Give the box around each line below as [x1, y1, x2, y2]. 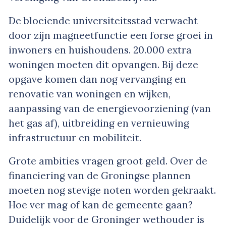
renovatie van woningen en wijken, [9, 87, 171, 100]
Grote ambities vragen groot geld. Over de [9, 154, 207, 167]
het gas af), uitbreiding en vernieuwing [9, 117, 189, 129]
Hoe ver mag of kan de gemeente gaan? [9, 198, 193, 211]
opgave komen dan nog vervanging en [9, 73, 186, 85]
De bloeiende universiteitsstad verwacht [9, 14, 198, 27]
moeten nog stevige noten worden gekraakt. [9, 184, 216, 196]
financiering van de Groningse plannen [9, 169, 191, 182]
